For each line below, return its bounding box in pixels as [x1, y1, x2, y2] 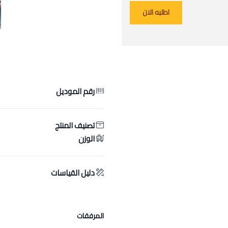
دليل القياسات [51, 165, 95, 180]
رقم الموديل [56, 84, 95, 99]
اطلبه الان [142, 6, 169, 19]
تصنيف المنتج [55, 118, 95, 133]
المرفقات [77, 209, 104, 222]
